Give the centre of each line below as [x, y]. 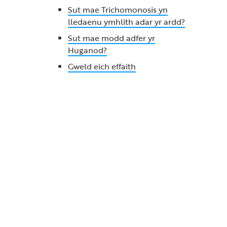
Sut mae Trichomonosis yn [118, 10]
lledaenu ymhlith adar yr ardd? [126, 22]
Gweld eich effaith [102, 66]
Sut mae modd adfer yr [111, 38]
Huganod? [87, 50]
